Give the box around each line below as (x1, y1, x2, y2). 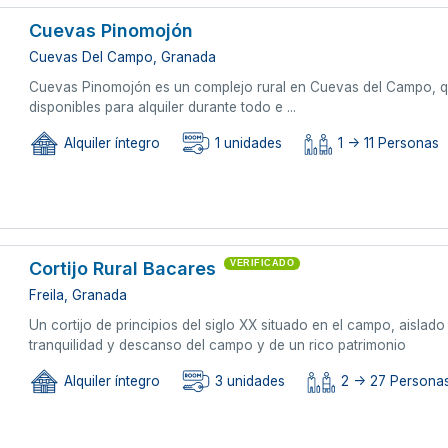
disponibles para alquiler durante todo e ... (29, 98, 297, 115)
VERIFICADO (230, 257, 295, 268)
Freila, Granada (29, 286, 128, 303)
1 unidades (211, 135, 283, 152)
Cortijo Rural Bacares (29, 257, 217, 279)
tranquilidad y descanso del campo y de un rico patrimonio (29, 336, 407, 353)
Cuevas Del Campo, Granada (29, 48, 217, 65)
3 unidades (211, 373, 286, 390)
